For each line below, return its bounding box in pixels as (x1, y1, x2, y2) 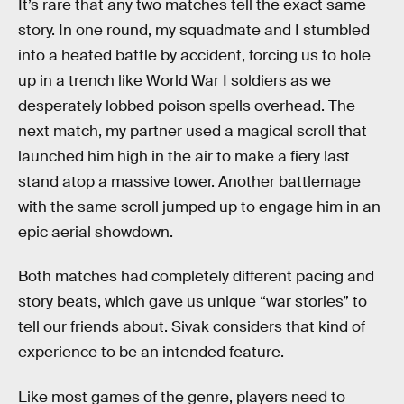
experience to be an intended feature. (18, 343, 284, 363)
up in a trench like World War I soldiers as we (18, 70, 331, 90)
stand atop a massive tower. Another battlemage (18, 171, 361, 191)
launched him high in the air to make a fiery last (18, 146, 350, 166)
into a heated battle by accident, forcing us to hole (18, 45, 371, 65)
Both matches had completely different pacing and (18, 267, 374, 287)
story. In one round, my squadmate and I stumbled (18, 20, 370, 40)
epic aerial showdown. (18, 222, 173, 242)
